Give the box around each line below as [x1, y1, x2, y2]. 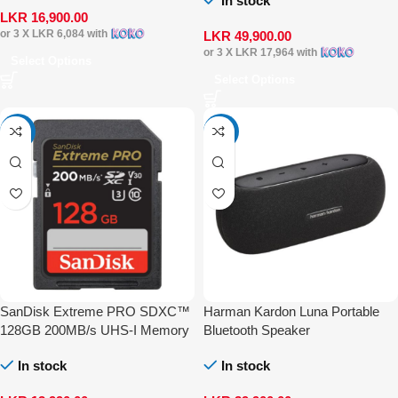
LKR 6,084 [32, 28, 84, 41]
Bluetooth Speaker [203, 322, 310, 338]
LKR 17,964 [235, 46, 294, 60]
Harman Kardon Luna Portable [203, 303, 379, 319]
